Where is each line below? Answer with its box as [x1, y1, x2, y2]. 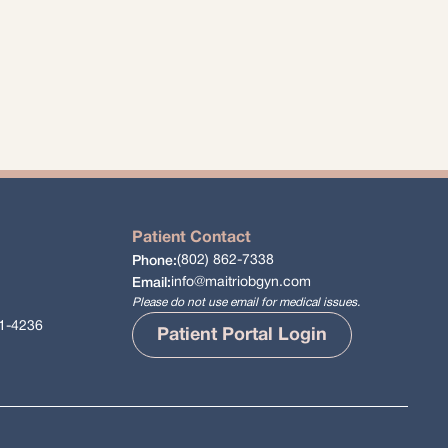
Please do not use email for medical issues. [132, 297, 361, 309]
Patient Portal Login [157, 326, 328, 344]
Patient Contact [132, 231, 252, 246]
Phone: [132, 254, 178, 268]
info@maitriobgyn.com [171, 276, 312, 290]
